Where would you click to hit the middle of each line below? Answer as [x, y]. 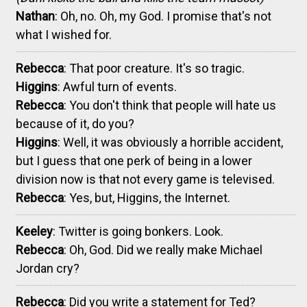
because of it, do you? [75, 123]
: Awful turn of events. [117, 86]
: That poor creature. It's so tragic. [154, 68]
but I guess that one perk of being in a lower [134, 160]
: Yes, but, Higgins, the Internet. [147, 197]
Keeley [34, 231]
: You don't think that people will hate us [170, 105]
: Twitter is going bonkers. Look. [138, 231]
